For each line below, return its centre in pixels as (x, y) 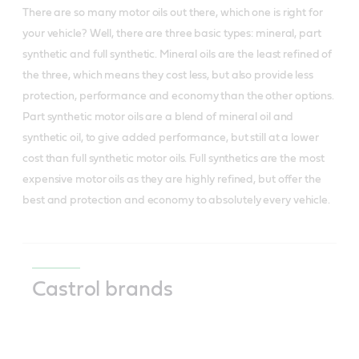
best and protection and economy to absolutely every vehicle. (176, 200)
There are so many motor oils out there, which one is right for (173, 12)
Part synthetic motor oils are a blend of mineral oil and (158, 117)
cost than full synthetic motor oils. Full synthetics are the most (173, 158)
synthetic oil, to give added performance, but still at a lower (171, 137)
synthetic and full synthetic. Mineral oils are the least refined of (177, 54)
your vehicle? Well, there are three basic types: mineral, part (172, 33)
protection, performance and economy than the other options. (179, 96)
